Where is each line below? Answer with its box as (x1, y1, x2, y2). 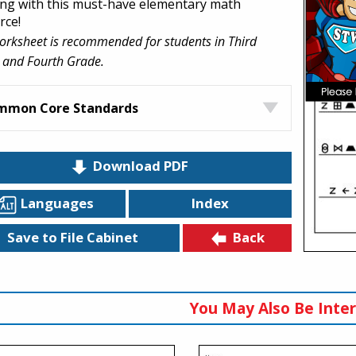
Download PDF (92, 157, 188, 176)
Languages (20, 193, 94, 212)
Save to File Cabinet (6, 228, 138, 247)
